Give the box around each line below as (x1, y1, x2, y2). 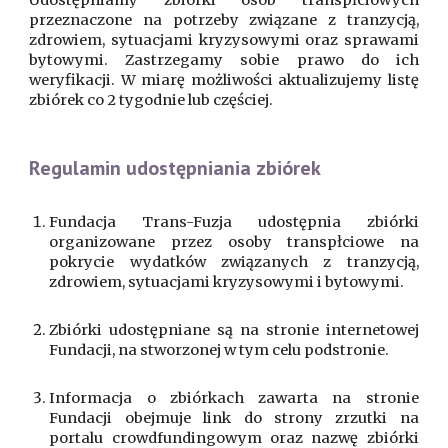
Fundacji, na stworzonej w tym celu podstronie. (49, 341, 390, 359)
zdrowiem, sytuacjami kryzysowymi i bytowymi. (49, 273, 405, 291)
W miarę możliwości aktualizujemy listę (120, 71, 419, 89)
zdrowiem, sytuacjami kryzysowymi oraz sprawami (29, 31, 419, 49)
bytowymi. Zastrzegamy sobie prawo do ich (29, 51, 419, 69)
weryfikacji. (29, 71, 116, 89)
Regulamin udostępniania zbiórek (29, 155, 322, 181)
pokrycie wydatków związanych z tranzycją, (49, 253, 419, 271)
